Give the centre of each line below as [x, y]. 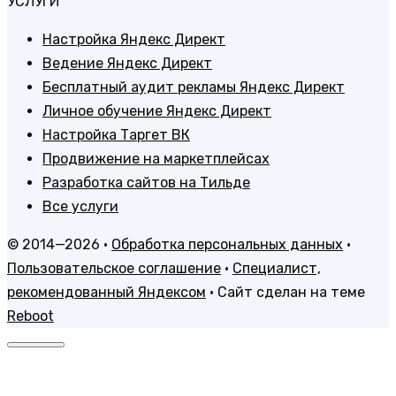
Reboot [30, 316]
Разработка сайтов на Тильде [146, 182]
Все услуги [80, 206]
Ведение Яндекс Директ [127, 63]
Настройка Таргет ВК [116, 134]
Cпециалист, [277, 268]
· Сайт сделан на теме [286, 292]
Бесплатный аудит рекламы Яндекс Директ [194, 87]
